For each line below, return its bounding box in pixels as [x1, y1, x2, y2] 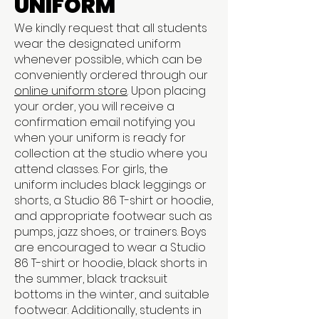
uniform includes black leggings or [14, 177, 206, 193]
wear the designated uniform [14, 36, 181, 52]
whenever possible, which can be [14, 51, 202, 68]
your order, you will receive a [14, 98, 174, 115]
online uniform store [14, 83, 127, 99]
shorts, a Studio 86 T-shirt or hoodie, [14, 192, 213, 209]
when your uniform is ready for [14, 130, 186, 146]
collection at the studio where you [14, 145, 207, 162]
